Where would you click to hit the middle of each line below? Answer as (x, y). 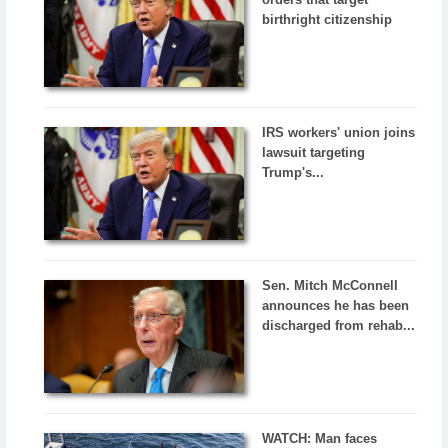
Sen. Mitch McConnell (330, 286)
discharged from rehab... (339, 326)
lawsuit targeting (314, 153)
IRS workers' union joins (339, 133)
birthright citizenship (327, 20)
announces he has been (336, 306)
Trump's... (293, 173)
